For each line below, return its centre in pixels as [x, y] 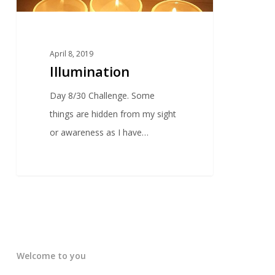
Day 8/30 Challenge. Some [103, 96]
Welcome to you [51, 255]
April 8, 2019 [72, 54]
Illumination [90, 72]
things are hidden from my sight [113, 114]
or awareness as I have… [99, 133]
